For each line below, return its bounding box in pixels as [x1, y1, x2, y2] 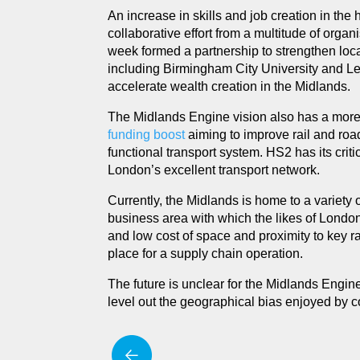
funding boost [108, 128, 186, 141]
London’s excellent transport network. [108, 163, 321, 177]
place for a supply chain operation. [108, 247, 304, 260]
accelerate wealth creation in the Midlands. [108, 80, 351, 93]
